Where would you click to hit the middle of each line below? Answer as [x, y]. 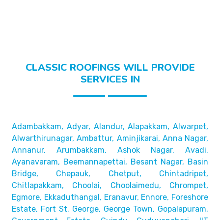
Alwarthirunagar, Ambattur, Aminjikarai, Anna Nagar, [110, 138]
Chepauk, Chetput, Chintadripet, [132, 174]
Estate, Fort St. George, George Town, [83, 209]
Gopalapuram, [183, 209]
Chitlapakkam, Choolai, [57, 185]
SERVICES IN [110, 79]
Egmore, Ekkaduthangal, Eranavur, [75, 197]
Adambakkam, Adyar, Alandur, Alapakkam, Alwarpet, [110, 126]
